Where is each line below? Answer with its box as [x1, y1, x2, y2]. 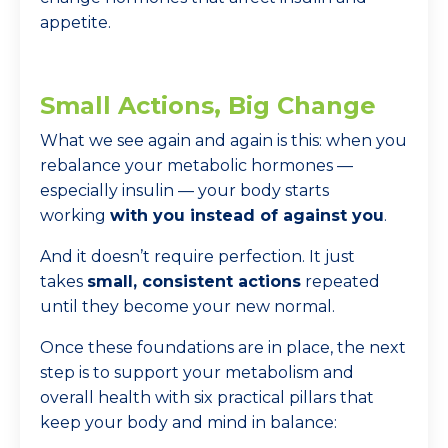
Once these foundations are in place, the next [40, 338, 406, 357]
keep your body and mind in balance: [40, 413, 337, 432]
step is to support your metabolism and [40, 363, 354, 382]
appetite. [40, 13, 111, 32]
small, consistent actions [87, 272, 301, 291]
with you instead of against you [110, 206, 384, 225]
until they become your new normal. [40, 297, 335, 316]
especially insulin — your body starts [40, 181, 329, 200]
